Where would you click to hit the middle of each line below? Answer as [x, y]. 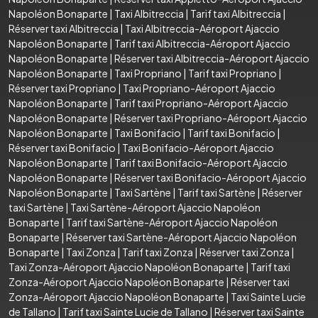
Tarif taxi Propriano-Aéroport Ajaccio [201, 103]
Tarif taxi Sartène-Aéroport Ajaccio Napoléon [172, 222]
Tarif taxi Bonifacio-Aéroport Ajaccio [201, 162]
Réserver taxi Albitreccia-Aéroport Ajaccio [212, 58]
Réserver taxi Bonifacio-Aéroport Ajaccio [210, 177]
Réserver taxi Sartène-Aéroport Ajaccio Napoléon [181, 237]
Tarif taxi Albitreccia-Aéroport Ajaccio [202, 43]
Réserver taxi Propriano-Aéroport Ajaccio [211, 117]
